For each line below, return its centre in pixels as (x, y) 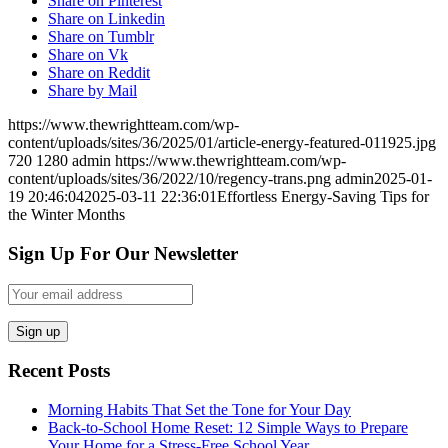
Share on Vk (88, 55)
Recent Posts (59, 371)
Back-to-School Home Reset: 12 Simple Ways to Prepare (228, 428)
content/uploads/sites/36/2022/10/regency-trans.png (169, 179)
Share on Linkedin (106, 19)
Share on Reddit (99, 73)
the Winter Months (66, 215)
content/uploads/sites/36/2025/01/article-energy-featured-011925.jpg (222, 143)
